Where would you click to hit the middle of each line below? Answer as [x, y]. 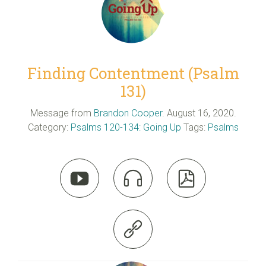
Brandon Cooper [128, 113]
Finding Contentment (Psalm [133, 73]
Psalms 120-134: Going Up [126, 127]
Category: [49, 127]
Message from [61, 113]
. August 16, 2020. [199, 113]
